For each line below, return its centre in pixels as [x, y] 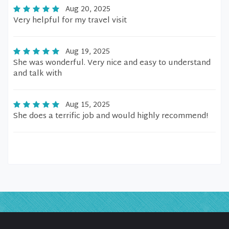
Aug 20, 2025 [88, 9]
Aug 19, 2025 [88, 52]
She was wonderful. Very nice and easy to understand [112, 63]
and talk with [38, 74]
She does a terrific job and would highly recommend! [111, 116]
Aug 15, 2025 [88, 105]
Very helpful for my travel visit [70, 21]
